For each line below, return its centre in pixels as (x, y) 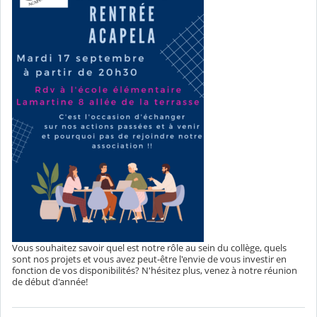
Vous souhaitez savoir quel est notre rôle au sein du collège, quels (149, 247)
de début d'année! (50, 281)
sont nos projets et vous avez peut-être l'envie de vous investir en (149, 259)
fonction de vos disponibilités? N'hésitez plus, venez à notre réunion (155, 270)
